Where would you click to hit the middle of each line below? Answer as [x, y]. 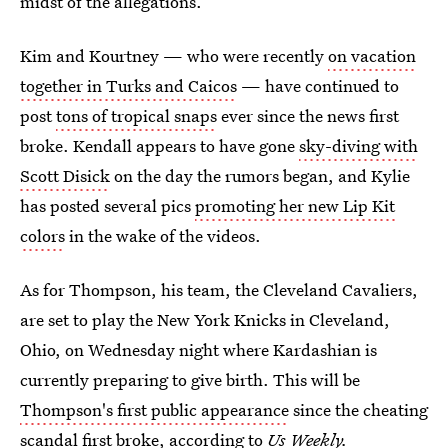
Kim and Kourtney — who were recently [174, 55]
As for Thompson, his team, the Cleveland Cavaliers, [219, 289]
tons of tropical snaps [136, 115]
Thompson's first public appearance [154, 409]
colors [42, 235]
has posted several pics [107, 205]
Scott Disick [65, 175]
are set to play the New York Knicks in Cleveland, [205, 319]
